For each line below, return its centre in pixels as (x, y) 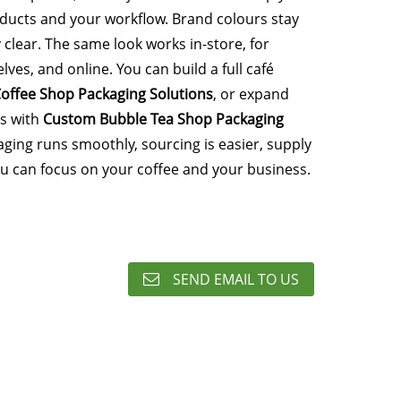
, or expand (251, 94)
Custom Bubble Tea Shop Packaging (163, 119)
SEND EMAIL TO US (236, 279)
